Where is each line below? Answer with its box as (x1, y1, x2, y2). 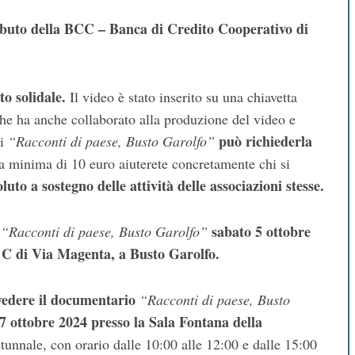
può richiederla (219, 131, 312, 152)
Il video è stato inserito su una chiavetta (66, 87, 297, 107)
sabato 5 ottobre (212, 221, 311, 242)
